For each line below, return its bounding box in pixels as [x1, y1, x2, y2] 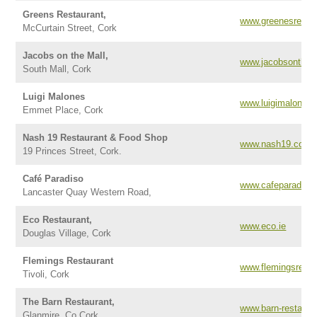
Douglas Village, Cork [23, 228, 112, 238]
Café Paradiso [23, 173, 84, 184]
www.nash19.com [240, 139, 312, 149]
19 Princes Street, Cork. [23, 146, 122, 156]
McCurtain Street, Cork [23, 23, 117, 33]
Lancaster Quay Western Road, [23, 187, 152, 197]
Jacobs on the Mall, [23, 50, 109, 61]
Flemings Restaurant [23, 255, 114, 266]
